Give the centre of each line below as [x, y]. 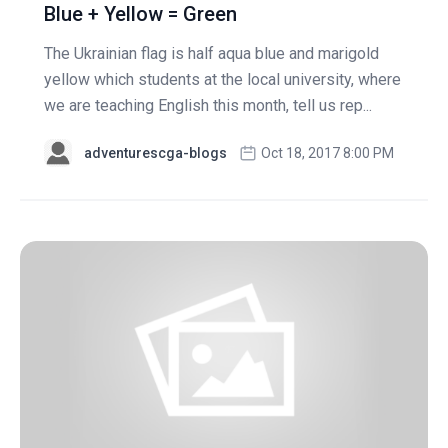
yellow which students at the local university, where [222, 79]
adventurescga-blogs [155, 152]
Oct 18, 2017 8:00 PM [327, 152]
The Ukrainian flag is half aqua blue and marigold [211, 53]
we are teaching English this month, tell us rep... [208, 105]
